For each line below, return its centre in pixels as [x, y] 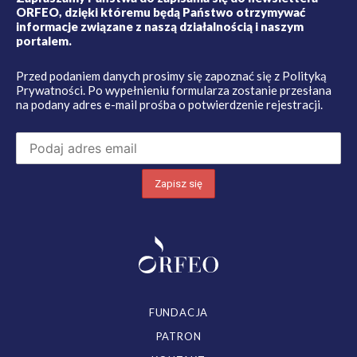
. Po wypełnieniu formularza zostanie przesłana [207, 90]
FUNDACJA [178, 313]
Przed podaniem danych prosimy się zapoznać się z [149, 75]
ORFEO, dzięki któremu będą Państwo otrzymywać [161, 12]
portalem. [44, 40]
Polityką [304, 75]
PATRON [178, 337]
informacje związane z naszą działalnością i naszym [160, 26]
